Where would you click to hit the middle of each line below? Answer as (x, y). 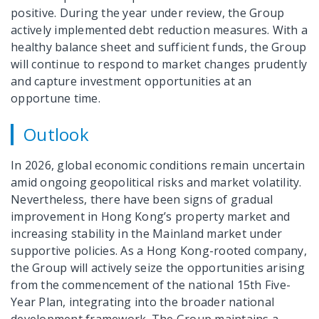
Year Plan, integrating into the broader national (143, 302)
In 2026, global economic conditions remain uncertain (158, 165)
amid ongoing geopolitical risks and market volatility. (156, 182)
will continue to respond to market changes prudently (159, 64)
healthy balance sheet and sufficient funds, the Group (159, 47)
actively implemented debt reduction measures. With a (159, 30)
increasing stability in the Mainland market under (147, 233)
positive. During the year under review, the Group (148, 12)
